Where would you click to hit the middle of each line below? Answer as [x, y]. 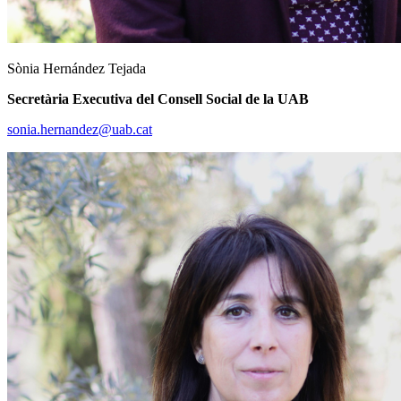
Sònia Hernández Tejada [77, 68]
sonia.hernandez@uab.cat [80, 129]
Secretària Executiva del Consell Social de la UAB [158, 98]
